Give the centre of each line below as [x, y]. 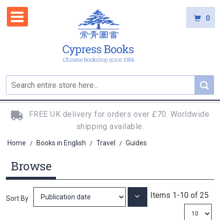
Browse [31, 166]
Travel [107, 143]
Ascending [157, 203]
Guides [136, 143]
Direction [154, 211]
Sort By [17, 199]
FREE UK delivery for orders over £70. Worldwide [119, 114]
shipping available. [110, 127]
